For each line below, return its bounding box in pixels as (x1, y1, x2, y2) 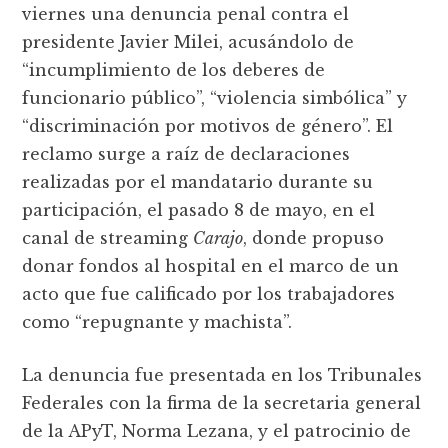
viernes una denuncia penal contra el (22, 4, 350, 24)
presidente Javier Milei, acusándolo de (22, 32, 355, 52)
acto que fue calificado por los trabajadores (22, 284, 396, 304)
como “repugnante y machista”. (22, 312, 293, 332)
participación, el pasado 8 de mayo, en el (22, 200, 376, 220)
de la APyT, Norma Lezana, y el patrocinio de (22, 421, 412, 441)
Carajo (193, 228, 244, 248)
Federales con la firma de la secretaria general (22, 393, 422, 413)
